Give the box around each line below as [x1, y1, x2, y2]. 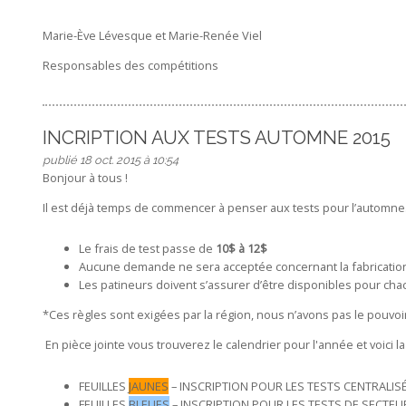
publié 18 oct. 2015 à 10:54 [42, 152, 179, 167]
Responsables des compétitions [42, 57, 218, 74]
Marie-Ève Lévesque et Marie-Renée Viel [42, 27, 262, 44]
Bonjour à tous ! [42, 169, 128, 186]
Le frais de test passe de [78, 240, 216, 257]
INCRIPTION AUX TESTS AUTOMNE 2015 [42, 126, 391, 149]
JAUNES [128, 377, 169, 394]
